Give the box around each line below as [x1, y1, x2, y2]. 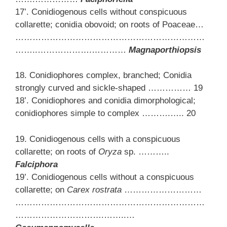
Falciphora [15, 159, 58, 169]
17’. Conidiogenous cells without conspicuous [15, 7, 187, 17]
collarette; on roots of [15, 146, 98, 157]
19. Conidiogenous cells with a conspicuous [15, 134, 180, 144]
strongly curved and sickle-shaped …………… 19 [15, 83, 203, 93]
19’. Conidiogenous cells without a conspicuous [15, 172, 194, 182]
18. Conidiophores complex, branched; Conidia [15, 70, 192, 81]
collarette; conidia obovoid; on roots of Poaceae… [15, 19, 204, 29]
